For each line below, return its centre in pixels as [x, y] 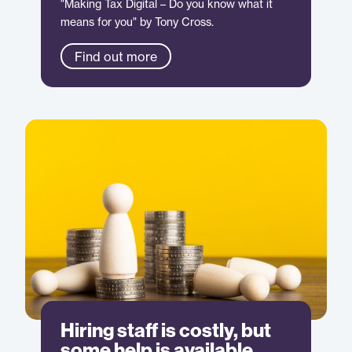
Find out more [116, 56]
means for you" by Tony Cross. [137, 21]
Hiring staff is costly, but [166, 330]
